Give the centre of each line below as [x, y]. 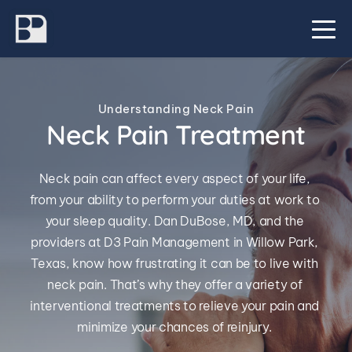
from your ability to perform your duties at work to [174, 200]
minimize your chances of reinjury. [176, 327]
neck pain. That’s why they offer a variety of [174, 285]
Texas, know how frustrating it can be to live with [175, 264]
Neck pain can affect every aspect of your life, [174, 179]
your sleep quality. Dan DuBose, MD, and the [174, 221]
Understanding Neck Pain [176, 109]
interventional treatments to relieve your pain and [175, 306]
